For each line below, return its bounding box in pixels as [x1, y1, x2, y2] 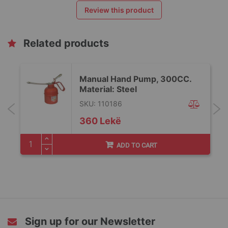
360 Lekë [79, 115, 121, 126]
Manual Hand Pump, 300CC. [79, 73, 191, 84]
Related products [23, 37, 109, 49]
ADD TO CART [117, 141, 157, 149]
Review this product [84, 5, 154, 14]
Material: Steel [79, 83, 137, 94]
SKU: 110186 [79, 99, 122, 108]
